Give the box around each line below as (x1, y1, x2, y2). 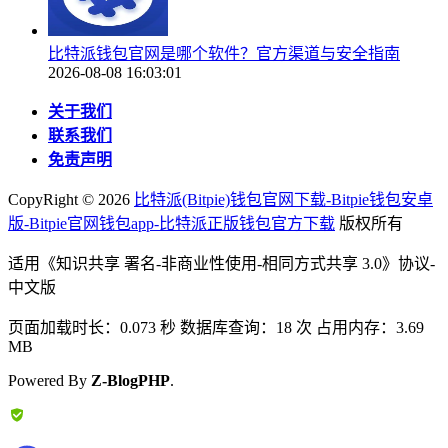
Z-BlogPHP (91, 371, 170, 389)
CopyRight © (8, 190, 98, 208)
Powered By (8, 371, 91, 389)
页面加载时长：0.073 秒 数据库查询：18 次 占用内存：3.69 (8, 318, 424, 336)
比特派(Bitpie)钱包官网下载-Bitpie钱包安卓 (134, 190, 433, 208)
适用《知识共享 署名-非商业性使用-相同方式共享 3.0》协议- (8, 254, 435, 272)
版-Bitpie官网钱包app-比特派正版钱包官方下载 (8, 214, 335, 232)
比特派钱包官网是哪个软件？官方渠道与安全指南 (48, 44, 400, 62)
